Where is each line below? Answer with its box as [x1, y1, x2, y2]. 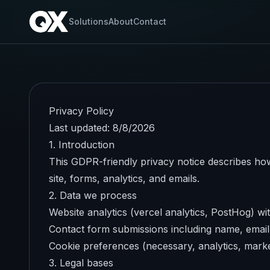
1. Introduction [49, 139, 115, 151]
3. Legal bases [49, 257, 113, 269]
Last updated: [49, 122, 113, 134]
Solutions [69, 16, 109, 27]
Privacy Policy [49, 105, 114, 117]
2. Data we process [49, 189, 137, 201]
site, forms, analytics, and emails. [49, 172, 199, 184]
